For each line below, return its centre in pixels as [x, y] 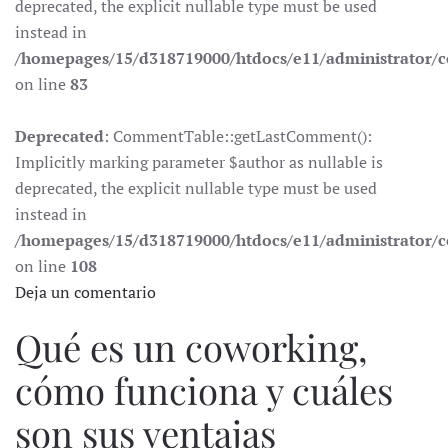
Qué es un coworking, [191, 347]
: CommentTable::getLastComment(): [238, 136]
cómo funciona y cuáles [204, 390]
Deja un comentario [85, 292]
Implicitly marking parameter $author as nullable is [199, 162]
